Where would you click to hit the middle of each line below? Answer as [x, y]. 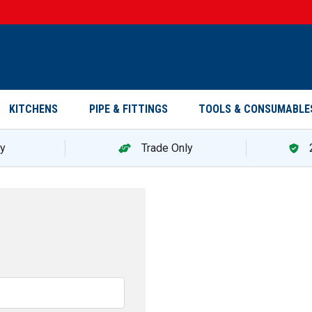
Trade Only [167, 148]
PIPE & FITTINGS [128, 109]
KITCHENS [33, 109]
